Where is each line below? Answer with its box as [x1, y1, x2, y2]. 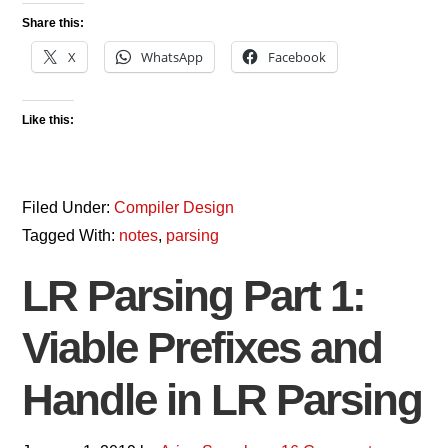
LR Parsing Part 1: [22, 271, 366, 320]
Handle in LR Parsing [22, 375, 423, 424]
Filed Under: [22, 199, 115, 216]
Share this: [22, 16, 85, 30]
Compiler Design [114, 199, 235, 216]
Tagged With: [22, 227, 120, 244]
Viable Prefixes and [22, 323, 383, 372]
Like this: [22, 113, 75, 127]
